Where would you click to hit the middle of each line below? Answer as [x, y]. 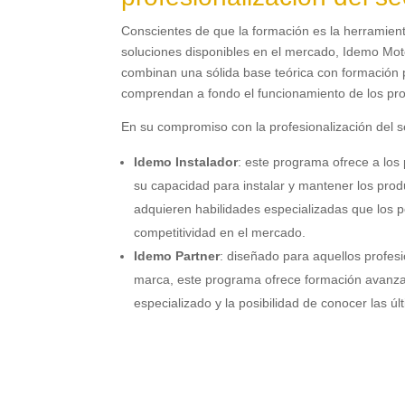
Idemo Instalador [186, 162]
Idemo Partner [177, 256]
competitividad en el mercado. [220, 233]
